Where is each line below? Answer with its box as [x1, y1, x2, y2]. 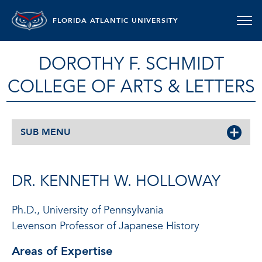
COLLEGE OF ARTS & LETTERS [7, 75, 255, 99]
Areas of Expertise [12, 243, 112, 259]
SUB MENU [20, 126, 71, 139]
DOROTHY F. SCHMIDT [38, 52, 224, 76]
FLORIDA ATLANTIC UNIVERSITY [53, 16, 178, 25]
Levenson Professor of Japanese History [12, 219, 199, 233]
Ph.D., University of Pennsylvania [12, 203, 163, 218]
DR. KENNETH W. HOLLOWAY [12, 171, 220, 192]
